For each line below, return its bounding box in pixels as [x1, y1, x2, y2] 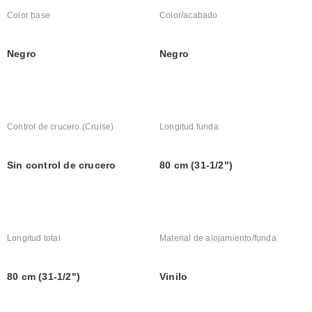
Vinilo [159, 271, 188, 283]
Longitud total [7, 233, 61, 244]
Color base [7, 10, 50, 21]
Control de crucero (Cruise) [7, 122, 114, 132]
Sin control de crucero [7, 159, 116, 171]
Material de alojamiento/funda [159, 233, 276, 244]
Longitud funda [159, 122, 219, 132]
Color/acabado [159, 10, 218, 21]
